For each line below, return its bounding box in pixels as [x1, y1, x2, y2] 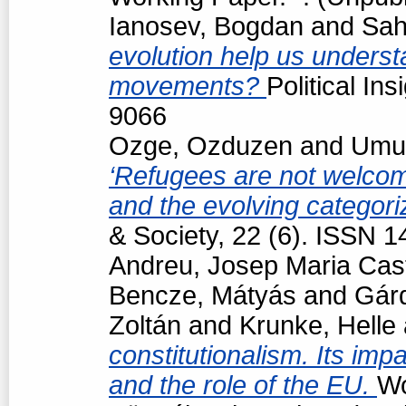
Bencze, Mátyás [109, 280, 296, 310]
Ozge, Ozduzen [109, 130, 293, 160]
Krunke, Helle [239, 310, 396, 340]
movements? [109, 71, 266, 101]
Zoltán [109, 310, 181, 340]
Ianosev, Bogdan [109, 11, 304, 41]
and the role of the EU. [109, 370, 377, 400]
